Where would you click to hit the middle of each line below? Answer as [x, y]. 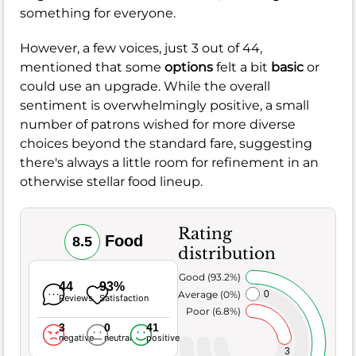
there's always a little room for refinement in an [169, 163]
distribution [227, 254]
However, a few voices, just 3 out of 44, [141, 48]
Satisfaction [124, 298]
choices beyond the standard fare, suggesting [166, 144]
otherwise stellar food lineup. [111, 182]
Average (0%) [209, 294]
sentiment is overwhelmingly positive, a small [164, 106]
